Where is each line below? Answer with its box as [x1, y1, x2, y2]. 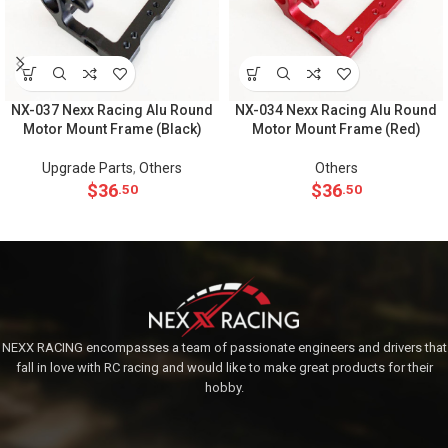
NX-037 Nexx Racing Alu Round [11, 102, 213, 118]
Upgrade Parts [42, 160, 133, 176]
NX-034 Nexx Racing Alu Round [235, 102, 437, 118]
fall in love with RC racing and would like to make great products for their [15, 360, 433, 375]
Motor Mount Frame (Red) [251, 121, 421, 137]
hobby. [204, 380, 244, 395]
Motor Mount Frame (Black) [22, 121, 202, 137]
